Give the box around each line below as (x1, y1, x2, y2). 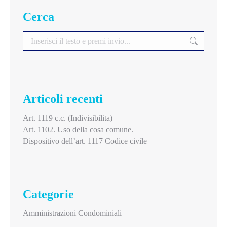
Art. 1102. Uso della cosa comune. (23, 125, 133, 134)
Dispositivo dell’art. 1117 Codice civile (23, 136, 147, 145)
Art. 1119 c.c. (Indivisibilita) (23, 113, 112, 122)
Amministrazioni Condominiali (23, 208, 122, 217)
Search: (22, 30, 46, 40)
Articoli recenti (23, 92, 103, 105)
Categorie (23, 187, 74, 201)
